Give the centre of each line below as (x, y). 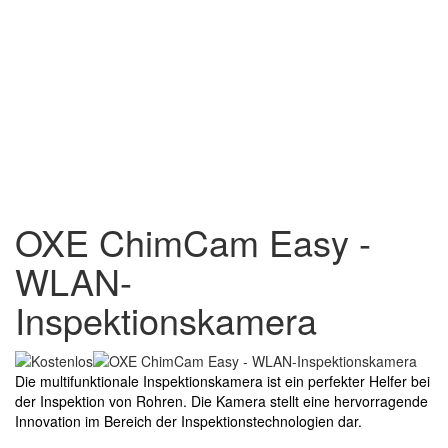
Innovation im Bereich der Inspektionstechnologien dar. (188, 420)
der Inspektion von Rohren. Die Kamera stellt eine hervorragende (221, 400)
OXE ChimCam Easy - (193, 241)
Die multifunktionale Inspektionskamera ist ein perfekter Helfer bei (222, 380)
